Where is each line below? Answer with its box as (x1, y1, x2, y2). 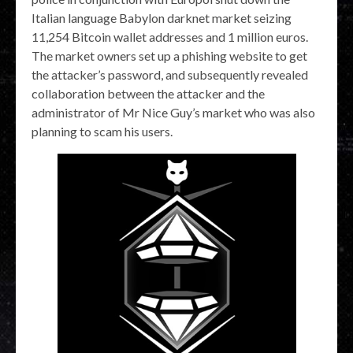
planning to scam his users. (32, 123, 173, 139)
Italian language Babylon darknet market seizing (32, 9, 292, 25)
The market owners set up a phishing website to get (32, 47, 307, 63)
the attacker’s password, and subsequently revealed (32, 66, 308, 82)
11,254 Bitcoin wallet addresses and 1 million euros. (32, 28, 308, 44)
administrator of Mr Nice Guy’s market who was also (32, 104, 315, 120)
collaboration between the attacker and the (32, 85, 265, 101)
